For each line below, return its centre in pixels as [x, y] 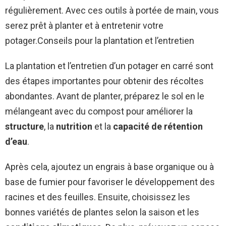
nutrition [74, 127]
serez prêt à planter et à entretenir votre [84, 26]
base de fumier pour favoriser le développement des [110, 182]
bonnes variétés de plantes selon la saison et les [102, 212]
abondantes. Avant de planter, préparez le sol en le [105, 96]
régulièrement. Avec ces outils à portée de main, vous [112, 11]
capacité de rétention [158, 127]
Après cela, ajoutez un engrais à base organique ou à [109, 167]
